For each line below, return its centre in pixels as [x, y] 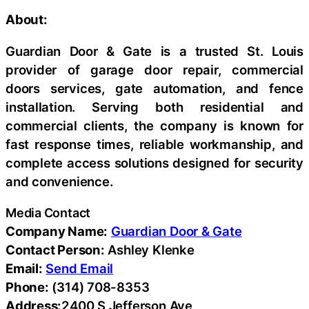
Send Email [80, 269]
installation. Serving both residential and [154, 107]
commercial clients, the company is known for [154, 125]
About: [27, 20]
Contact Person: [55, 250]
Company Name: [57, 231]
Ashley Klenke [149, 250]
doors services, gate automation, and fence [154, 88]
